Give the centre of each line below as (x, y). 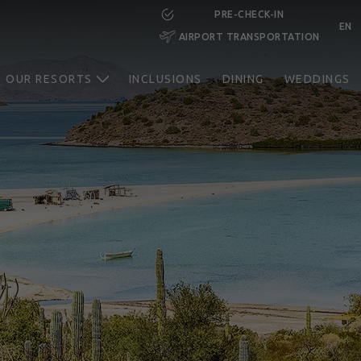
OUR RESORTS (49, 79)
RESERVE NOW (137, 39)
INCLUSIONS (165, 79)
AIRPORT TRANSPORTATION (249, 37)
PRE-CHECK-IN (249, 14)
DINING (243, 79)
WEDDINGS (317, 79)
